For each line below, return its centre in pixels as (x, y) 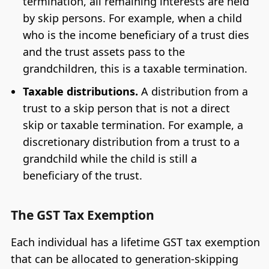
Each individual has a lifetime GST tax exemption (135, 242)
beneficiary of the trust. (82, 175)
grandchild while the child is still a (110, 158)
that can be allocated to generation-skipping (124, 258)
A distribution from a (193, 91)
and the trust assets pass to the (104, 51)
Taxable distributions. (80, 91)
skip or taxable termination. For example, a (133, 125)
